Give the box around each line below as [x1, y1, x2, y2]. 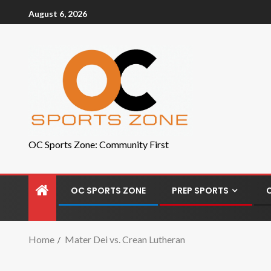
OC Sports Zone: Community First [28, 139, 169, 150]
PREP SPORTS [172, 184, 229, 197]
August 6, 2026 [28, 8, 87, 19]
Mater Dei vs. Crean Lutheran [65, 233, 185, 245]
